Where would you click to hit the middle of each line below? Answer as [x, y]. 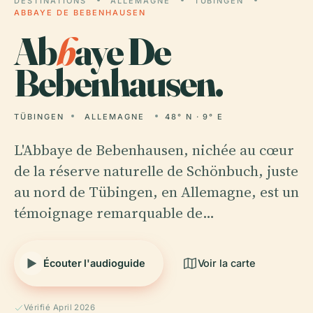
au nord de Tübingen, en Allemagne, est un [156, 192]
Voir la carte [226, 263]
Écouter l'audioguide [94, 263]
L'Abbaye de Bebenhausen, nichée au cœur [154, 150]
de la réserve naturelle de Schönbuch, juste [156, 171]
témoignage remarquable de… [114, 213]
